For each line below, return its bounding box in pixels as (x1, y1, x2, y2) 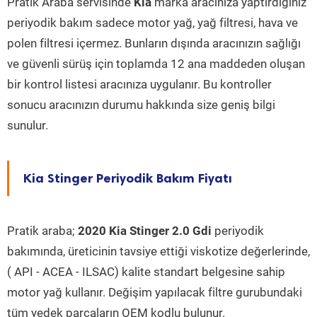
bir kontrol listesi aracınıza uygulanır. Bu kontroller (7, 77, 272, 91)
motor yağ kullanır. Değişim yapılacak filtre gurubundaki (7, 285, 302, 299)
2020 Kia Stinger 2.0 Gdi (78, 224, 212, 238)
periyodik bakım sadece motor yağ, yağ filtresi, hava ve (7, 16, 298, 30)
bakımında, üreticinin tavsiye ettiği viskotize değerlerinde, (7, 244, 310, 258)
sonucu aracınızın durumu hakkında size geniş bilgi (7, 98, 275, 112)
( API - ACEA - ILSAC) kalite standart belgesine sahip (7, 265, 285, 279)
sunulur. (7, 118, 48, 132)
